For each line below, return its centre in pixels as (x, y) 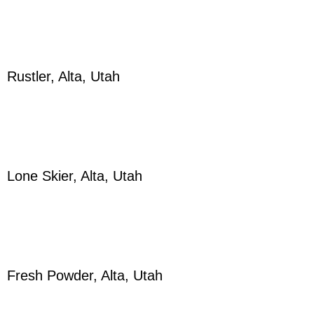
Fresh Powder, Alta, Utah (85, 275)
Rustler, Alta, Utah (63, 76)
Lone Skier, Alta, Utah (75, 176)
